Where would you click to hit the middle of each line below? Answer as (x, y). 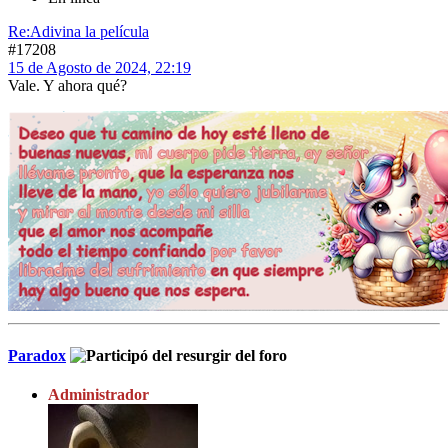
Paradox (37, 355)
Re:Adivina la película (78, 32)
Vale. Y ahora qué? (67, 86)
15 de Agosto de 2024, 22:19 (99, 68)
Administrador (98, 394)
